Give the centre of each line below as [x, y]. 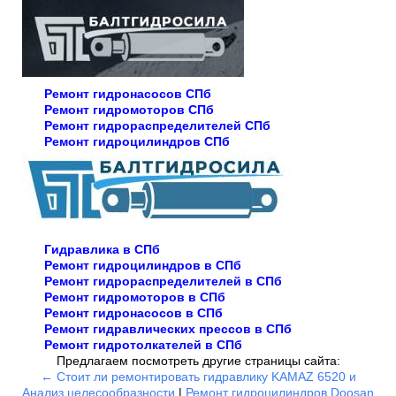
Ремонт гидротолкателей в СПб [143, 344]
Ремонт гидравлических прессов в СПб [168, 328]
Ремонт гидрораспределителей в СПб [163, 281]
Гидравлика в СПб [102, 249]
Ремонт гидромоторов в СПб [135, 297]
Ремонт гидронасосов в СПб [133, 312]
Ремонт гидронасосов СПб [128, 93]
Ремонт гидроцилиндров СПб [137, 141]
